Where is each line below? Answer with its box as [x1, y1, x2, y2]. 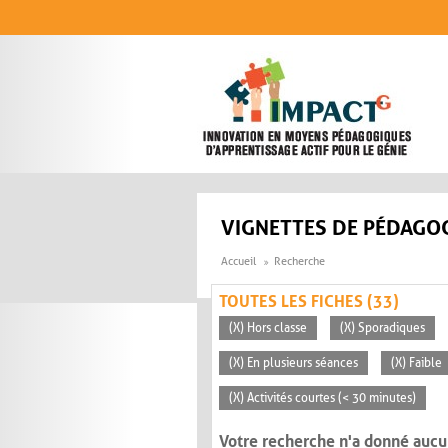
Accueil [221, 255, 256, 269]
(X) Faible [391, 356, 442, 371]
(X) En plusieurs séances [229, 356, 358, 371]
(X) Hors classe [229, 321, 307, 336]
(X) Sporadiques [340, 321, 425, 336]
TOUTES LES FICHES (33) [219, 292, 399, 312]
